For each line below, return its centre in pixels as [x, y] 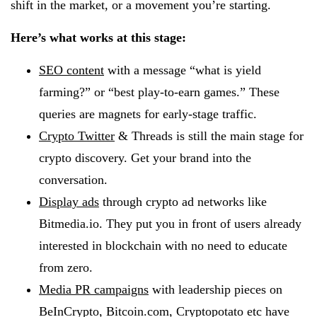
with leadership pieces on [215, 289]
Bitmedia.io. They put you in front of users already [170, 223]
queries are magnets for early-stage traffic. [148, 114]
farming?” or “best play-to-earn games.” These [159, 92]
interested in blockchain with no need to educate [163, 245]
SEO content [71, 70]
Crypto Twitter [77, 136]
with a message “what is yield [183, 70]
